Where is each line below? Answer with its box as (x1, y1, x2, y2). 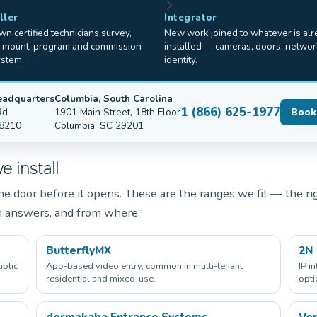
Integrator (164, 11, 217, 24)
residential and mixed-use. (46, 272, 156, 285)
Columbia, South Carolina (54, 91, 173, 105)
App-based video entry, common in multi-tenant (46, 259, 243, 272)
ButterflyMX (46, 242, 111, 258)
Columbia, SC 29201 (54, 118, 144, 132)
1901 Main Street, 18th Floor (54, 105, 181, 119)
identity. (164, 52, 197, 67)
